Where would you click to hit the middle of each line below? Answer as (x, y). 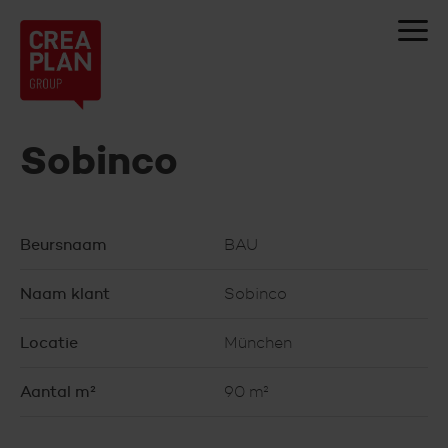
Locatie (49, 342)
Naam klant (65, 293)
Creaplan (110, 40)
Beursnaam (63, 244)
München (258, 342)
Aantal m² (58, 391)
